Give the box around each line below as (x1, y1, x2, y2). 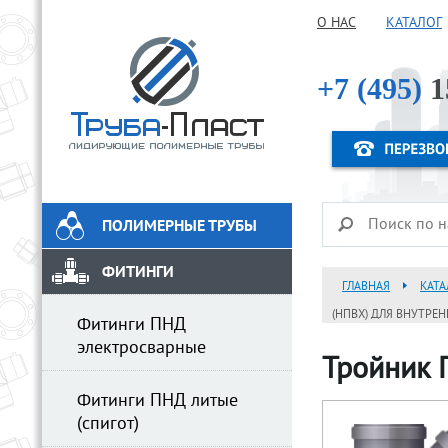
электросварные (77, 337, 206, 360)
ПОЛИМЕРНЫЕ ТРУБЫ (102, 217, 257, 237)
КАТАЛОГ (386, 15, 442, 32)
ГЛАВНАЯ (342, 280, 390, 295)
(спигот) (77, 413, 139, 436)
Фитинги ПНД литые (77, 390, 238, 413)
